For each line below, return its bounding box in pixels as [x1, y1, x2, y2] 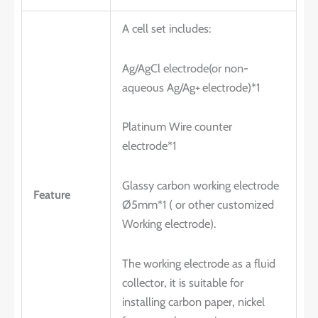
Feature [33, 187, 71, 202]
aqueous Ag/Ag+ [122, 79, 201, 94]
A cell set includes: [122, 21, 212, 36]
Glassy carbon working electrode [122, 178, 280, 193]
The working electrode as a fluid [122, 256, 276, 270]
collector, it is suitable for [122, 275, 244, 290]
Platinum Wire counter [122, 119, 233, 134]
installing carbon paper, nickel [122, 294, 265, 309]
